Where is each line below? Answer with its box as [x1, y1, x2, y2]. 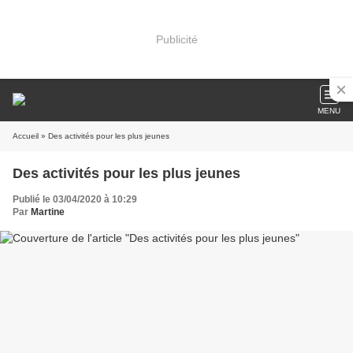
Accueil [13, 132, 39, 140]
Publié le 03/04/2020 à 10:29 [13, 194, 137, 205]
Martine [31, 206, 65, 217]
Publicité [155, 32, 198, 46]
